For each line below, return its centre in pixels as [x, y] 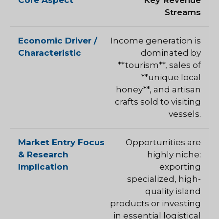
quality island [173, 191]
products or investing [155, 204]
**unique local [171, 77]
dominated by [171, 53]
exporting [180, 167]
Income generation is [156, 41]
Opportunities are [163, 142]
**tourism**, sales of [159, 65]
